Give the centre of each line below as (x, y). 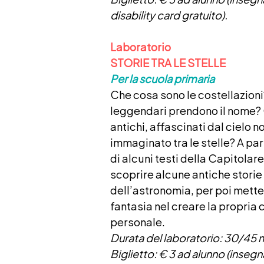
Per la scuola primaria (162, 78)
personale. (137, 221)
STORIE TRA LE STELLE (168, 62)
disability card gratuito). (169, 14)
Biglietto (132, 253)
